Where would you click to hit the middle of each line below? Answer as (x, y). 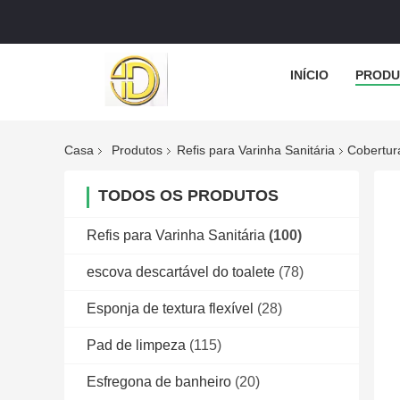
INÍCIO (309, 75)
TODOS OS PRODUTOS (188, 196)
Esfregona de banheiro (159, 382)
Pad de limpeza (136, 346)
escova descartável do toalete (181, 272)
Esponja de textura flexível (170, 309)
